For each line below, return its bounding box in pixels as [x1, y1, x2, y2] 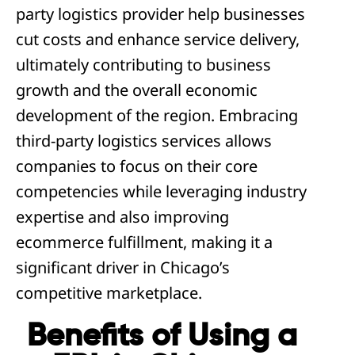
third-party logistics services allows [16, 130, 272, 151]
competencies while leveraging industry [16, 181, 307, 202]
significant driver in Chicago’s [16, 257, 230, 278]
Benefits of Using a [26, 321, 297, 353]
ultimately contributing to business [16, 54, 271, 75]
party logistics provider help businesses [16, 3, 305, 25]
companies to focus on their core [16, 155, 258, 177]
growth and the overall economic [16, 79, 258, 101]
